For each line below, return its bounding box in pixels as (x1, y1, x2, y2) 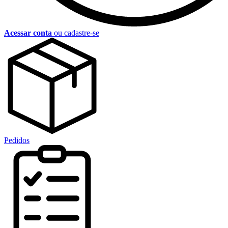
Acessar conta (4, 28, 52, 38)
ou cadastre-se (54, 28, 99, 38)
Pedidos (4, 136, 30, 145)
